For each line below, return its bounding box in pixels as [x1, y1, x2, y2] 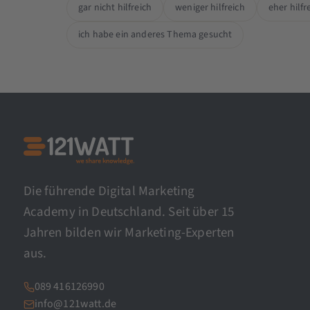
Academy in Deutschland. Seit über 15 [23, 203, 235, 222]
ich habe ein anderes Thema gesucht [77, 27, 232, 42]
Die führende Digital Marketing [23, 182, 195, 201]
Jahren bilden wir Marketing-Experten [23, 224, 235, 243]
